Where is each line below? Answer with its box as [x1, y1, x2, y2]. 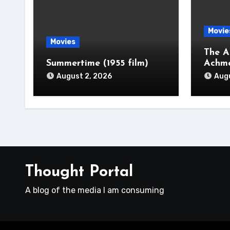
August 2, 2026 [56, 72, 112, 81]
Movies [50, 37, 75, 46]
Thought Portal [25, 164, 133, 180]
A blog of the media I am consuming [25, 185, 164, 195]
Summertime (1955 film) [46, 59, 148, 68]
